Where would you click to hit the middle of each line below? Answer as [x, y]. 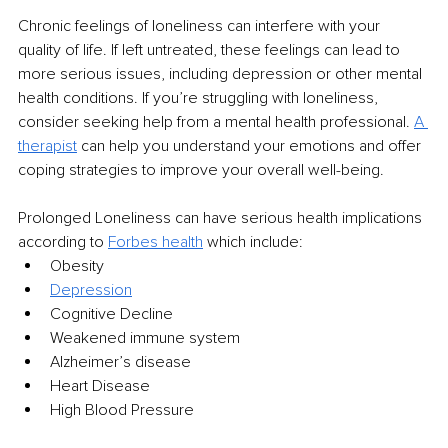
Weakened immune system [145, 338]
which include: [253, 242]
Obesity [77, 266]
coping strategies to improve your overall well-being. [201, 170]
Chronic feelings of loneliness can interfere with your [201, 26]
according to [63, 242]
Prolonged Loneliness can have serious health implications [222, 218]
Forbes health [155, 242]
